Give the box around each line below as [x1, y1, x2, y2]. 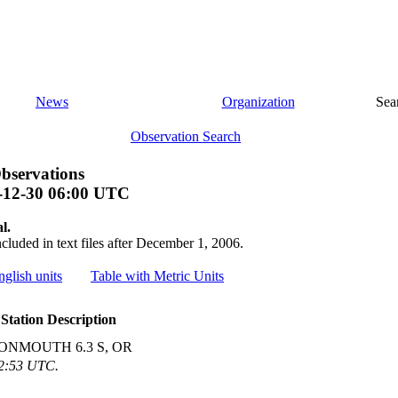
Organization [221, 94, 295, 109]
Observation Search [131, 129, 241, 144]
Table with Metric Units [91, 268, 224, 284]
